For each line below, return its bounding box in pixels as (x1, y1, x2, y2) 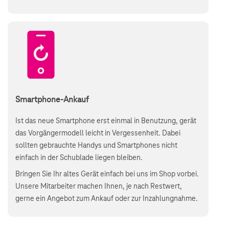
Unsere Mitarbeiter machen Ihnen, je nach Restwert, (15, 182, 182, 191)
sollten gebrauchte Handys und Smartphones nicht (15, 142, 177, 150)
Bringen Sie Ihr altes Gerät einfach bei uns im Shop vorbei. (15, 170, 199, 178)
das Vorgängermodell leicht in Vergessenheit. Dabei (15, 129, 180, 138)
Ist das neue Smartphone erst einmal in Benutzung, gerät (15, 117, 196, 125)
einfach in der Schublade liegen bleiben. (15, 154, 143, 162)
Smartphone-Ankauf (15, 95, 89, 104)
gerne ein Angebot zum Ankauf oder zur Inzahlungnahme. (15, 195, 198, 203)
